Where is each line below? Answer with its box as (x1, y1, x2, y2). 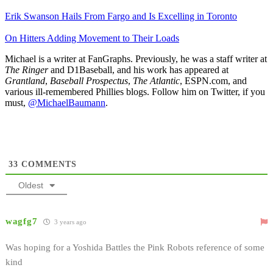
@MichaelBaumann (28, 97, 105, 108)
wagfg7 (5, 216, 38, 226)
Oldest (18, 180, 43, 190)
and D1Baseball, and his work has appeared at (48, 64, 229, 75)
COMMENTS (18, 159, 77, 169)
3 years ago (52, 218, 87, 225)
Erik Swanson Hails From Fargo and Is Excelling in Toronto (5, 10, 237, 21)
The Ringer (5, 64, 48, 75)
